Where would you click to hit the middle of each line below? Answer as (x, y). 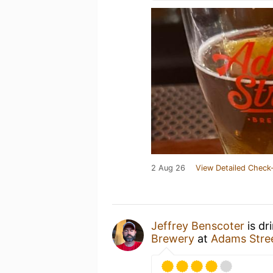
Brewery (173, 238)
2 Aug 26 (168, 168)
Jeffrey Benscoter (198, 225)
